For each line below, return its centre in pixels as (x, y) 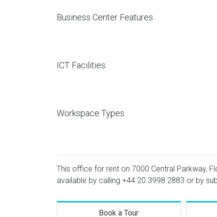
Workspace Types (91, 113)
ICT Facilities (81, 65)
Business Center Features (105, 17)
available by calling (89, 180)
